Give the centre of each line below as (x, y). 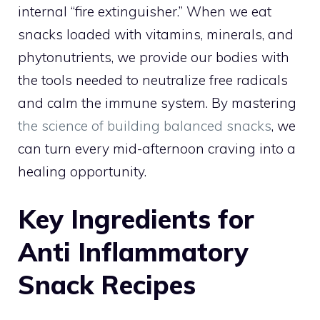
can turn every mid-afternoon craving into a (157, 148)
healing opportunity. (82, 171)
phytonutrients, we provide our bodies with (154, 57)
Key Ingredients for (136, 219)
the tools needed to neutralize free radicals (153, 80)
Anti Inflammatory (133, 252)
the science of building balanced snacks (145, 125)
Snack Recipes (107, 285)
